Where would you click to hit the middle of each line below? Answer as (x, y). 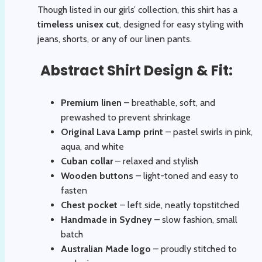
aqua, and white (92, 146)
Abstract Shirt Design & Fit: (135, 70)
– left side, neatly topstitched (178, 205)
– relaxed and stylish (156, 161)
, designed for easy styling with (181, 24)
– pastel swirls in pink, (208, 132)
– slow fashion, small (195, 219)
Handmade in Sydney (106, 219)
